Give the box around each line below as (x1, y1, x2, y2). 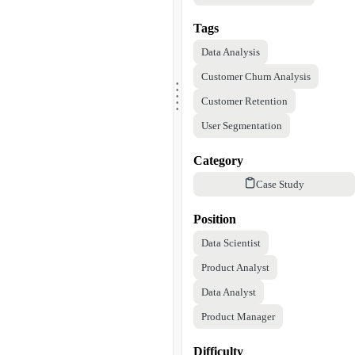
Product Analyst (201, 261, 269, 273)
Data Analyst (201, 285, 256, 298)
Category (193, 153, 243, 167)
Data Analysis (201, 45, 260, 58)
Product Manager (201, 310, 275, 323)
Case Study (256, 177, 304, 190)
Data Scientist (201, 236, 261, 249)
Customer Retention (201, 94, 288, 107)
